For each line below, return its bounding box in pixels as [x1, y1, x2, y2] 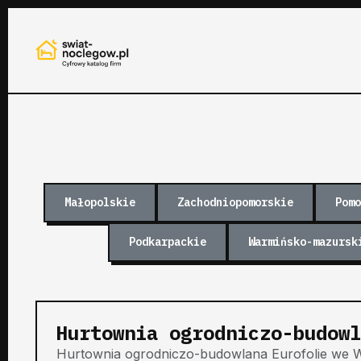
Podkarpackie [129, 234, 206, 249]
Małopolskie [64, 194, 135, 210]
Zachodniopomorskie [177, 194, 293, 210]
